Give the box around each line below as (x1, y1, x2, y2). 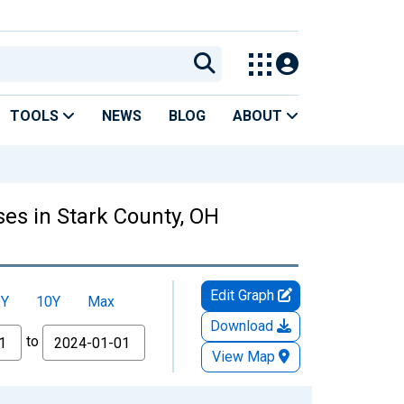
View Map (212, 347, 275, 365)
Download (210, 317, 277, 335)
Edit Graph (209, 286, 278, 304)
